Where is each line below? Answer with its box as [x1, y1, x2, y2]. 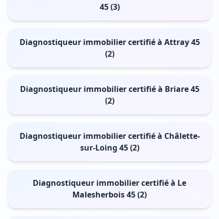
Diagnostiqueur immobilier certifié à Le [33, 177, 186, 188]
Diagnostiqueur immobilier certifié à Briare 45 [20, 83, 199, 94]
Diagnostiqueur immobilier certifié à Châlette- [19, 130, 200, 141]
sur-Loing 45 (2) [80, 142, 139, 153]
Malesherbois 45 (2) [72, 189, 147, 200]
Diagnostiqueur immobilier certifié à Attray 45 [19, 36, 200, 47]
